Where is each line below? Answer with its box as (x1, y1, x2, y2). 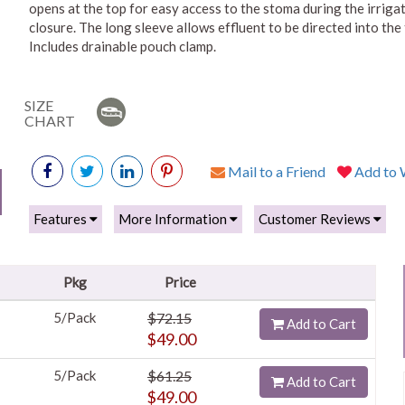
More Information (118, 211, 230, 227)
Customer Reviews (258, 211, 373, 227)
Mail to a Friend (224, 163, 325, 180)
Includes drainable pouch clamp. (28, 38, 216, 54)
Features (33, 211, 89, 227)
